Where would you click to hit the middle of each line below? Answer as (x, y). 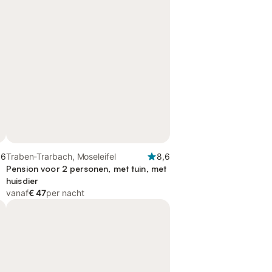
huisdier (22, 181)
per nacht (65, 193)
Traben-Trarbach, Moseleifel (61, 156)
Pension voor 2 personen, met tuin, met (87, 168)
